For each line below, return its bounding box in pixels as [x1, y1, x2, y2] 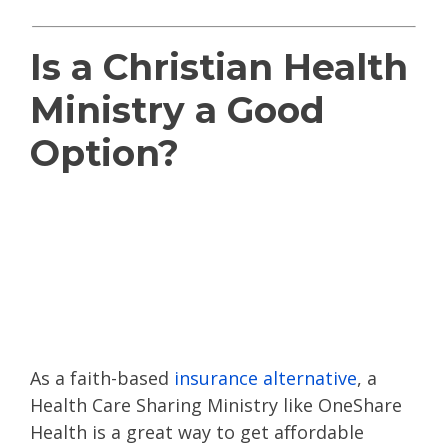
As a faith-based [30, 366, 174, 390]
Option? [30, 131, 189, 175]
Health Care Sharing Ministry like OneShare [30, 393, 402, 417]
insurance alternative [174, 366, 357, 390]
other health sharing [30, 269, 417, 313]
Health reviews [30, 226, 313, 270]
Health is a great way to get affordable [30, 420, 364, 444]
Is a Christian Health [30, 45, 408, 89]
